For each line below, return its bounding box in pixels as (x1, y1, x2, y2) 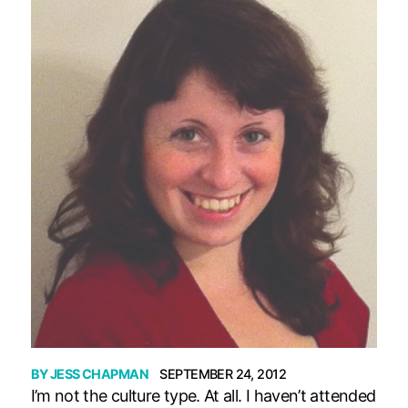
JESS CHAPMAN (49, 365, 148, 382)
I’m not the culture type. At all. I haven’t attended (30, 385, 376, 405)
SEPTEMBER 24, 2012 (159, 365, 287, 382)
